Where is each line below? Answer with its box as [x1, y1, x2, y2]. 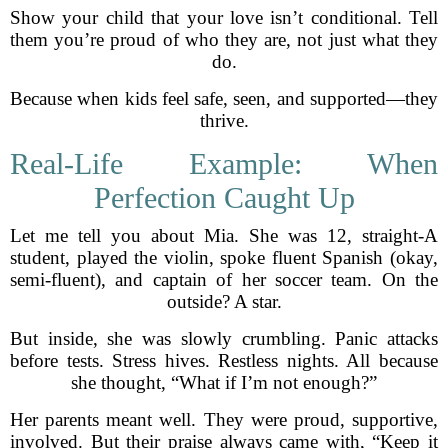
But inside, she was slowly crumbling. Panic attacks [10, 328, 438, 349]
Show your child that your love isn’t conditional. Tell [10, 7, 438, 28]
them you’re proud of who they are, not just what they [10, 29, 438, 50]
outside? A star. [166, 291, 282, 312]
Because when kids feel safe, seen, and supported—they [10, 88, 438, 109]
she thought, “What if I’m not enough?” [71, 372, 377, 393]
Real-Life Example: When [10, 147, 438, 180]
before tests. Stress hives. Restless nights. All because [10, 350, 438, 371]
